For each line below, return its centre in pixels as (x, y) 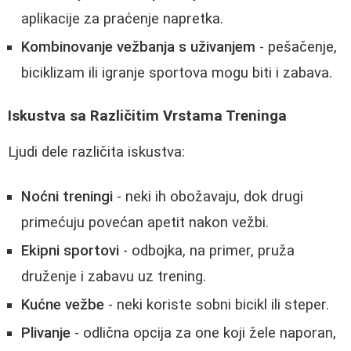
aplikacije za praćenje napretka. (122, 19)
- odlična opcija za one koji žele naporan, (203, 333)
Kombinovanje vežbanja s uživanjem (138, 47)
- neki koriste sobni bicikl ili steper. (217, 305)
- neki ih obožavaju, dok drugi (208, 197)
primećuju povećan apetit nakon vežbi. (145, 223)
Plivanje (46, 333)
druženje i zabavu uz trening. (114, 277)
